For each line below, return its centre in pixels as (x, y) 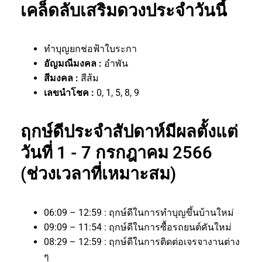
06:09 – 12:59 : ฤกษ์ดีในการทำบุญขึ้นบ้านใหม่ (139, 212)
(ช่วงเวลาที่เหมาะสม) (98, 173)
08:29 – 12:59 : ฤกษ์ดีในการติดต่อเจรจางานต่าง (142, 242)
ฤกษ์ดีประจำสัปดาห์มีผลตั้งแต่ (129, 131)
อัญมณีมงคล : (74, 63)
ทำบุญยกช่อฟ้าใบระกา (90, 49)
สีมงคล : (62, 78)
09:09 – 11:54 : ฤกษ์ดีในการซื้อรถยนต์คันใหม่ (138, 227)
